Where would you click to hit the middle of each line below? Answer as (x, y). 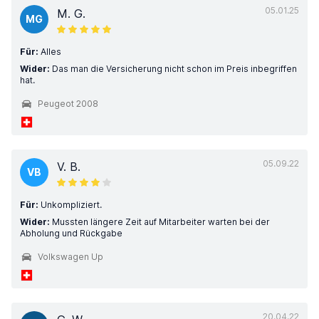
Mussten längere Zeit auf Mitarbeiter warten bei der (160, 222)
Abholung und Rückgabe (71, 233)
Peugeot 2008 (68, 104)
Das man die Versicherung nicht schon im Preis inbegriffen (173, 69)
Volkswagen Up (70, 257)
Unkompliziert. (70, 205)
